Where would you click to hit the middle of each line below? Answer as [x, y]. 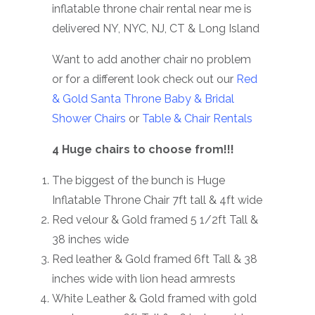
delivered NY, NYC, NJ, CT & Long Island [156, 29]
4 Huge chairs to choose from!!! [143, 150]
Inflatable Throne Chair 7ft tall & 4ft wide [157, 200]
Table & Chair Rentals [197, 119]
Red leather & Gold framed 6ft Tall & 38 [155, 259]
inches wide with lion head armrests [144, 279]
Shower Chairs [89, 119]
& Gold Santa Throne [108, 99]
